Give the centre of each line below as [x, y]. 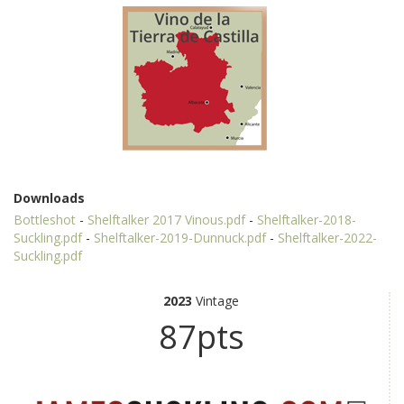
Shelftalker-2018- [307, 219]
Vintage [216, 300]
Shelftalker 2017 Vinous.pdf [166, 219]
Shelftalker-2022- [327, 237]
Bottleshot [45, 219]
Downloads [49, 197]
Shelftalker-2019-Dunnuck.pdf [180, 237]
